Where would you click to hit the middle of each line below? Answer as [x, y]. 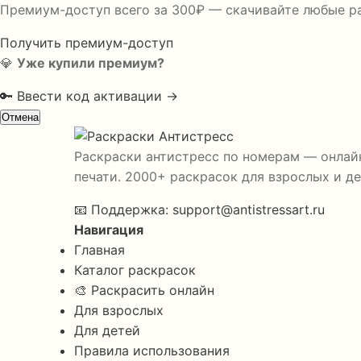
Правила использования [152, 351]
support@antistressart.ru [249, 210]
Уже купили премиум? [91, 63]
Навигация [109, 230]
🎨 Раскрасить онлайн [144, 290]
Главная [100, 250]
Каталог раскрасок [135, 270]
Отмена [20, 117]
